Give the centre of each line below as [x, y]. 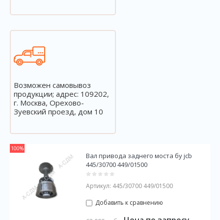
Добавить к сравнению [128, 203]
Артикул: [98, 186]
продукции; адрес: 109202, [61, 94]
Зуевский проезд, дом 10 [58, 111]
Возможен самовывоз [52, 85]
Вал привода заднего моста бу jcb [139, 156]
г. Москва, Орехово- [49, 103]
